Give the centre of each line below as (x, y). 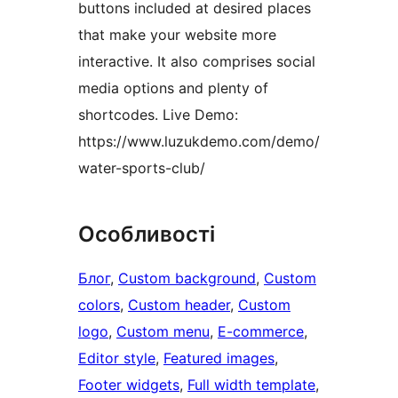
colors (99, 305)
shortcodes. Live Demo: (158, 115)
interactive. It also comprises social (197, 62)
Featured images (219, 358)
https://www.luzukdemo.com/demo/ (199, 142)
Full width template (251, 385)
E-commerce (261, 332)
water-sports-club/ (142, 168)
